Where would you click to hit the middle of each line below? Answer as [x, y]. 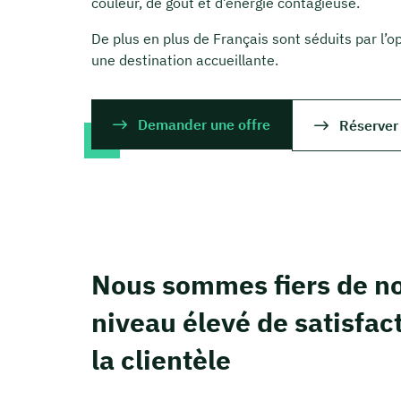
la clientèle [161, 360]
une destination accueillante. [185, 60]
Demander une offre [204, 125]
